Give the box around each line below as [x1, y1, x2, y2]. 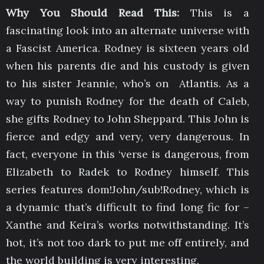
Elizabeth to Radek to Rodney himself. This [6, 164, 249, 179]
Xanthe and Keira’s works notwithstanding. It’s [6, 217, 249, 232]
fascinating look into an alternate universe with [6, 23, 249, 37]
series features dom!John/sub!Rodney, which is [6, 182, 249, 196]
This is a [190, 5, 250, 19]
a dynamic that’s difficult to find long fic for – [6, 200, 249, 214]
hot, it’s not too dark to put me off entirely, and [6, 235, 249, 249]
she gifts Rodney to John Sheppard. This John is [6, 111, 249, 126]
